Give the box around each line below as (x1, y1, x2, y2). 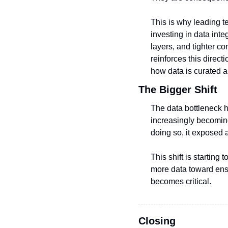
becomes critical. (151, 177, 211, 186)
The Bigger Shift (138, 84, 217, 95)
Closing (138, 215, 176, 226)
